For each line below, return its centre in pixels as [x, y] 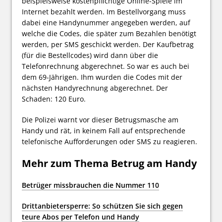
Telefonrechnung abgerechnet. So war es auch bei [106, 66]
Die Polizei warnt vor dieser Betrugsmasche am [100, 119]
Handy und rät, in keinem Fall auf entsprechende [104, 130]
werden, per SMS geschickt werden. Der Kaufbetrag [108, 44]
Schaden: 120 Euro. [54, 99]
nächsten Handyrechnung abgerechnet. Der [95, 88]
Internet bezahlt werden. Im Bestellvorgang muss [104, 11]
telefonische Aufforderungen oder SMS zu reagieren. [110, 141]
